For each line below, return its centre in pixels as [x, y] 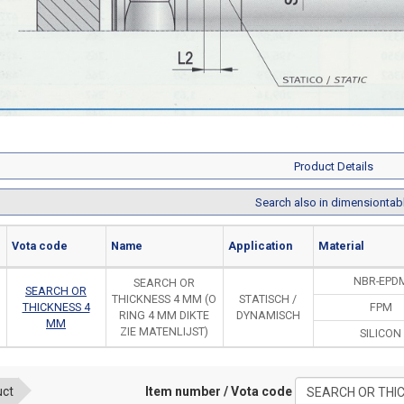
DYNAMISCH [268, 316]
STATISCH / [268, 299]
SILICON [381, 334]
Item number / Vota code [219, 392]
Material [341, 246]
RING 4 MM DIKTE [164, 316]
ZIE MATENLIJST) [164, 332]
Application [260, 246]
